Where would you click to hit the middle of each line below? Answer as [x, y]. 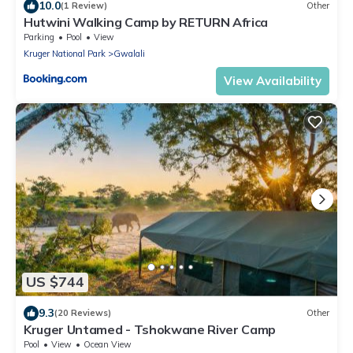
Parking [39, 37]
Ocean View [108, 344]
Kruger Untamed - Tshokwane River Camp [150, 329]
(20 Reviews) [83, 313]
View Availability [273, 80]
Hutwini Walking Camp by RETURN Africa [146, 22]
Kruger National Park [65, 53]
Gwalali [129, 53]
